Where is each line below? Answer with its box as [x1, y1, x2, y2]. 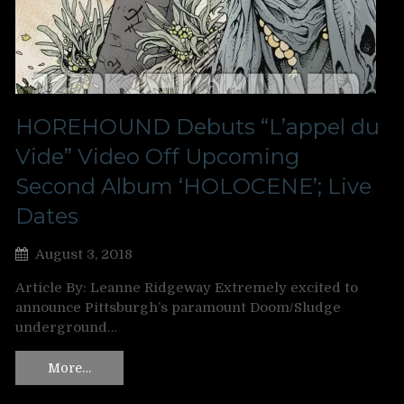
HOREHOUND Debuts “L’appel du [15, 113, 380, 140]
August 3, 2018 [35, 245, 133, 262]
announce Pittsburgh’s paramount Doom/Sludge [15, 298, 341, 316]
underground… [15, 318, 117, 335]
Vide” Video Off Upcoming [15, 142, 299, 170]
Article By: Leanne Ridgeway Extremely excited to [15, 279, 358, 296]
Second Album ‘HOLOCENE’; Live [15, 172, 372, 199]
